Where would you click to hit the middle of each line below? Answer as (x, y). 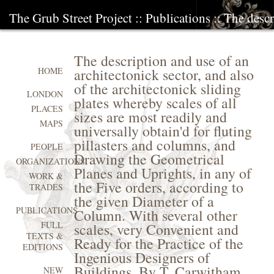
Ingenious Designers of (142, 257)
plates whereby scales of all (155, 103)
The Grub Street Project (71, 18)
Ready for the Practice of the (158, 243)
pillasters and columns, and (154, 145)
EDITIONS (43, 247)
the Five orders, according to (158, 187)
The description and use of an (161, 61)
